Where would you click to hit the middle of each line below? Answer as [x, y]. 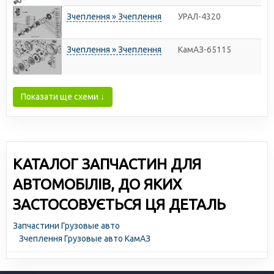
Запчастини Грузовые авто [66, 226]
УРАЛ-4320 [199, 17]
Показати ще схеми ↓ [63, 97]
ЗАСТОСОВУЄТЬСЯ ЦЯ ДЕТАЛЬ [119, 205]
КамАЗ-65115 [205, 50]
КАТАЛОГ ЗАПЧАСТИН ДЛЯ [107, 164]
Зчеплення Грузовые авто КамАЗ [85, 239]
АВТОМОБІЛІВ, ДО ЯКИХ [97, 184]
